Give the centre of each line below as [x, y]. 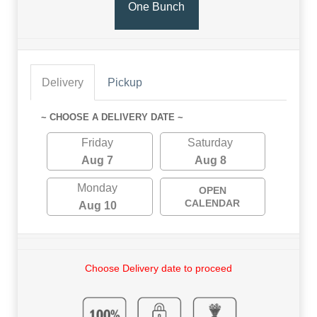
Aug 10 [97, 206]
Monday [98, 188]
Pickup [125, 83]
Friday [98, 143]
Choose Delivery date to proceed [158, 269]
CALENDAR [213, 203]
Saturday [211, 143]
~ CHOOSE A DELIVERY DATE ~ [112, 117]
